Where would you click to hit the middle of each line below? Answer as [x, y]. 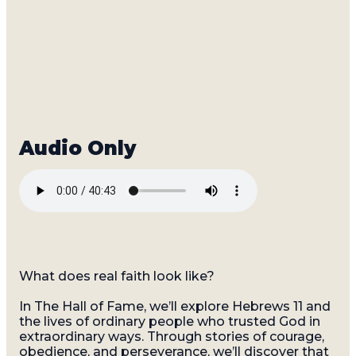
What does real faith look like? [117, 277]
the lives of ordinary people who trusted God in [170, 322]
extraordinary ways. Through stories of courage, [172, 337]
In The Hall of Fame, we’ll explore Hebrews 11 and [175, 307]
